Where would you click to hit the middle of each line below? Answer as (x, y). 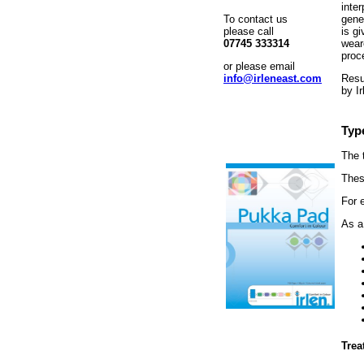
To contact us (256, 19)
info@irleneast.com (273, 78)
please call (249, 31)
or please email (259, 66)
